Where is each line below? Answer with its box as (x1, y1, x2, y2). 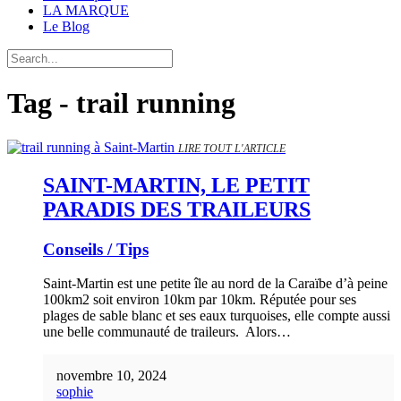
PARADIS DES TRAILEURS (43, 197, 311, 221)
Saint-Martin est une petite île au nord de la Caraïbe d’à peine (43, 276, 388, 292)
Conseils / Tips (43, 239, 149, 259)
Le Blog (43, 19, 90, 34)
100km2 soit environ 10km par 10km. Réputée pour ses (43, 292, 356, 308)
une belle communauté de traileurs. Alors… (43, 324, 291, 340)
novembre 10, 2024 (56, 368, 166, 384)
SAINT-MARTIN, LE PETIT (43, 173, 310, 197)
